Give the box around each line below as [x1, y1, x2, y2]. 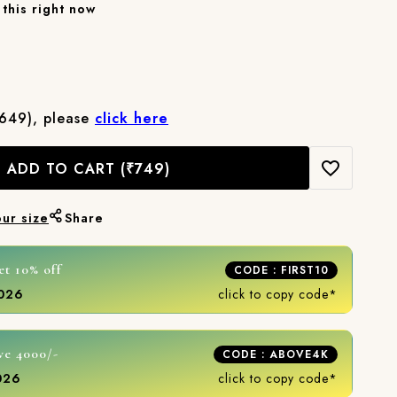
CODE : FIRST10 [234, 261, 329, 278]
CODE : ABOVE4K [222, 346, 329, 362]
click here [95, 108, 168, 128]
